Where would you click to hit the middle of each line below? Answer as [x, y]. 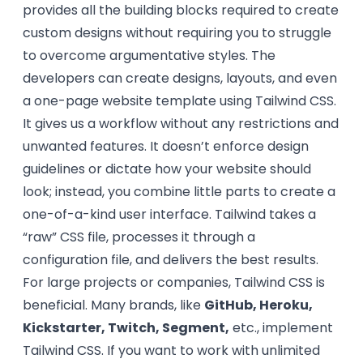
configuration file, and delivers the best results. [171, 260]
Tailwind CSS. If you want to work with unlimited [171, 350]
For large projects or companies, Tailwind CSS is [174, 282]
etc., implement [281, 328]
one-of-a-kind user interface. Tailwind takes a [169, 214]
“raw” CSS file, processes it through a [139, 237]
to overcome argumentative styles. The [149, 56]
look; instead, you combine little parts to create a [179, 192]
